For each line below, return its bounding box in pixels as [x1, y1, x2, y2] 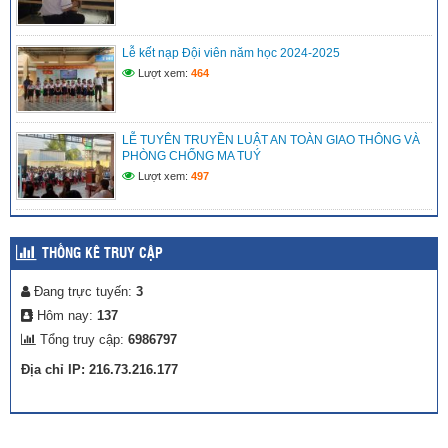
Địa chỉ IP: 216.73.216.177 [21, 362, 178, 378]
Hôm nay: [33, 308, 97, 324]
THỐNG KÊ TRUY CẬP [42, 247, 163, 262]
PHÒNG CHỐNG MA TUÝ [122, 149, 261, 164]
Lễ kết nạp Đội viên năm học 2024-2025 [122, 46, 340, 61]
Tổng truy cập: [36, 332, 128, 348]
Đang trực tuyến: [30, 284, 136, 300]
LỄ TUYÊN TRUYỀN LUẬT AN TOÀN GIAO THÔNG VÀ [122, 133, 420, 148]
